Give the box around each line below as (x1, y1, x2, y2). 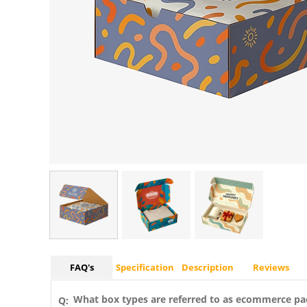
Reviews (252, 261, 289, 273)
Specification (115, 261, 174, 273)
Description (182, 261, 234, 273)
